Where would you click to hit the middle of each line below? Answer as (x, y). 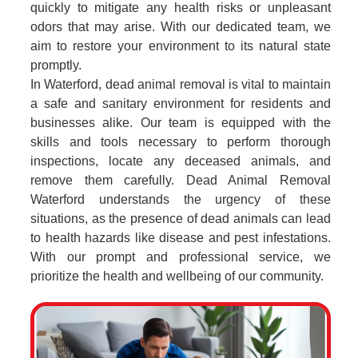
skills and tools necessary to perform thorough (181, 142)
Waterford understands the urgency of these (181, 199)
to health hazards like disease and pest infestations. (181, 238)
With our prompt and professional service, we (181, 257)
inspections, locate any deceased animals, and (181, 161)
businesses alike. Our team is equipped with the (181, 123)
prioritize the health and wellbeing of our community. (177, 276)
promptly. (56, 65)
